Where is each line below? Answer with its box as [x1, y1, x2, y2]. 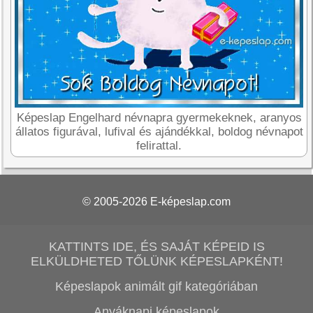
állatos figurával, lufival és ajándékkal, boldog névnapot [15, 124, 303, 138]
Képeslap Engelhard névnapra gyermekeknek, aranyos [16, 110, 302, 124]
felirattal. [136, 138, 182, 152]
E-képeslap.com [150, 196, 231, 208]
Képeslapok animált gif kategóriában [55, 279, 258, 293]
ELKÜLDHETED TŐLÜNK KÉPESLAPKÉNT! [30, 254, 283, 268]
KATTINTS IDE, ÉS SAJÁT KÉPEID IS [48, 240, 265, 254]
